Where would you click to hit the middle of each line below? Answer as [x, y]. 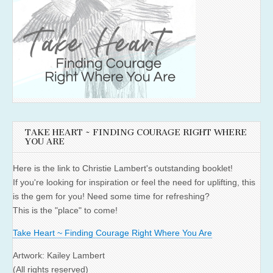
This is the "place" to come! [65, 211]
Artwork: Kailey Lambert [59, 256]
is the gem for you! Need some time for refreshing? [111, 197]
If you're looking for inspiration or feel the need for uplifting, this [134, 183]
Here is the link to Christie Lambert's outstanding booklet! [123, 168]
